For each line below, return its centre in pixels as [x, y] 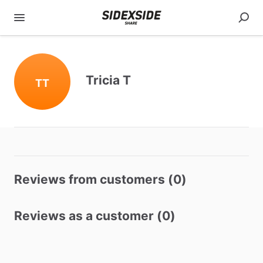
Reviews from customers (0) [100, 179]
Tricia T [108, 80]
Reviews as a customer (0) [95, 216]
